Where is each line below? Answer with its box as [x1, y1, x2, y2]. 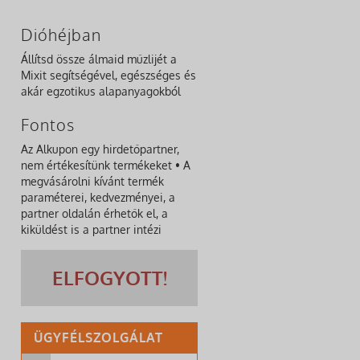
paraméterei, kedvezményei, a [21, 190, 175, 204]
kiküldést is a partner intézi [21, 222, 162, 236]
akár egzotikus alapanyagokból [21, 84, 181, 98]
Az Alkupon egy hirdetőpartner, [21, 141, 179, 156]
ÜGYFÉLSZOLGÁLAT [34, 329, 163, 346]
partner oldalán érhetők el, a [21, 206, 168, 220]
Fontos [21, 113, 75, 135]
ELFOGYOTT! [51, 264, 167, 290]
